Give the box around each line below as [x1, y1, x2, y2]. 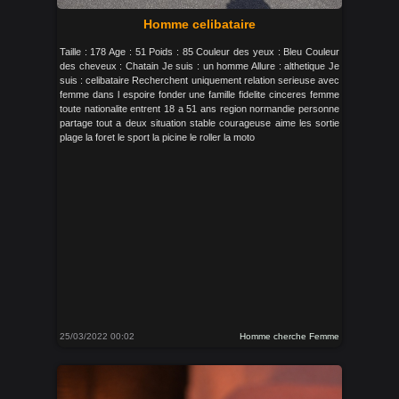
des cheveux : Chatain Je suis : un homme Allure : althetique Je [60, 61, 339, 71]
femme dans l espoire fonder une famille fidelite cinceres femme [60, 89, 339, 100]
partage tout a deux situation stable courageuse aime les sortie [60, 118, 339, 128]
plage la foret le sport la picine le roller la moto [60, 132, 255, 142]
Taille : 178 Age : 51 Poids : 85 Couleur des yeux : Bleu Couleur [60, 46, 339, 57]
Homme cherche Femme [240, 331, 339, 341]
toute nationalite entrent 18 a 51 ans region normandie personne [60, 103, 339, 114]
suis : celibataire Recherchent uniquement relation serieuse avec [60, 75, 339, 85]
